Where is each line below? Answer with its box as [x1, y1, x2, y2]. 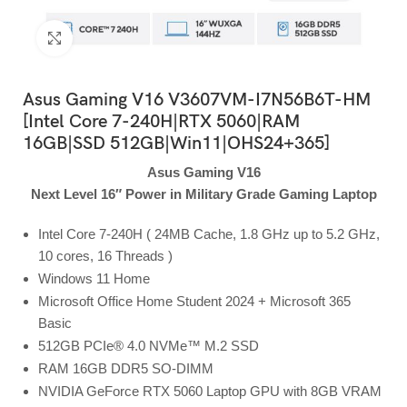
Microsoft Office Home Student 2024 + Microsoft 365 [38, 293, 352, 309]
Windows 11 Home [38, 270, 151, 286]
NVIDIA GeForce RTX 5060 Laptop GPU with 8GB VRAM [38, 382, 382, 399]
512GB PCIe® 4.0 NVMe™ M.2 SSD [38, 337, 260, 353]
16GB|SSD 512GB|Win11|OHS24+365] [23, 132, 331, 154]
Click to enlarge [73, 30, 162, 45]
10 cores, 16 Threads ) [38, 247, 174, 263]
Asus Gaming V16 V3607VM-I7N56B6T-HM [23, 88, 372, 111]
